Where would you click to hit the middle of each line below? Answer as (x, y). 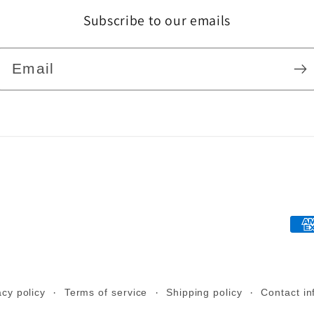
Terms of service (106, 292)
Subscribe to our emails (157, 21)
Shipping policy (204, 292)
